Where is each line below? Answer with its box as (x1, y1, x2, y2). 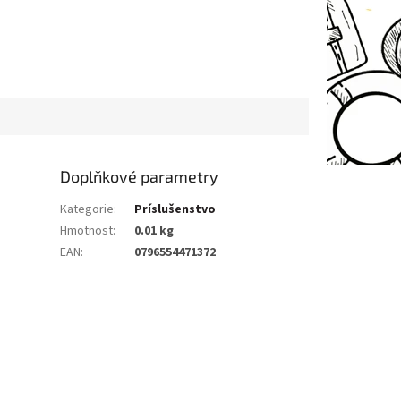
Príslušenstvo (134, 200, 217, 218)
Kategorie (60, 200, 115, 218)
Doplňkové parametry (60, 166, 219, 186)
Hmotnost (60, 221, 114, 240)
